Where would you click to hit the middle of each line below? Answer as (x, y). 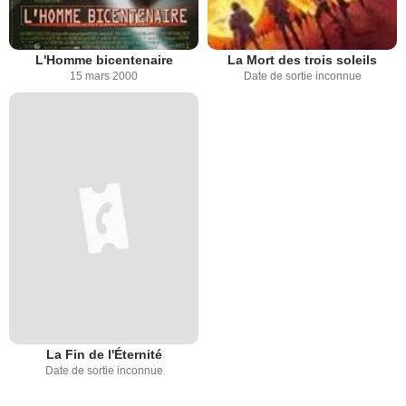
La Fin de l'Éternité (104, 355)
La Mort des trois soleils (302, 59)
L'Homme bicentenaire (104, 59)
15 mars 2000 (104, 76)
